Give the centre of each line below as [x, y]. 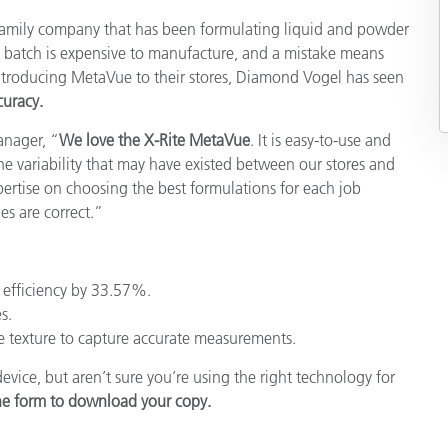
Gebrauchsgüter [310, 103]
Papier [272, 17]
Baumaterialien [305, 60]
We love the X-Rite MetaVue [154, 139]
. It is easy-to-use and [320, 139]
